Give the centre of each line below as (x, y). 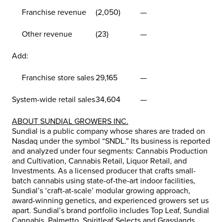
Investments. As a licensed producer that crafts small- (104, 171)
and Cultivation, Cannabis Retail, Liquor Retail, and (99, 161)
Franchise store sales (53, 78)
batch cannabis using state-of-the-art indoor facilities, (104, 181)
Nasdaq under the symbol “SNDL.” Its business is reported (111, 141)
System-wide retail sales (54, 100)
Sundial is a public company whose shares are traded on (109, 132)
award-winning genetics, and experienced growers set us (110, 201)
